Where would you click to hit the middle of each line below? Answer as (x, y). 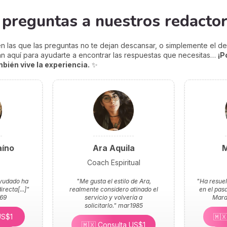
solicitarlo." (101, 205)
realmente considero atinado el (113, 189)
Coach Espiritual (113, 162)
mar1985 (130, 205)
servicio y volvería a (113, 197)
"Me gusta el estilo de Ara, (113, 181)
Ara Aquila (113, 148)
